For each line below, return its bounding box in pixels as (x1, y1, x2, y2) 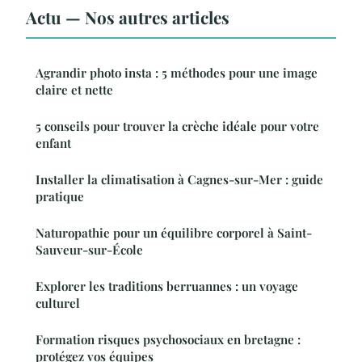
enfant (36, 134, 71, 151)
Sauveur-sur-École (36, 241, 143, 258)
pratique (36, 187, 84, 204)
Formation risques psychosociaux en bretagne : (36, 330, 301, 347)
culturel (36, 294, 80, 311)
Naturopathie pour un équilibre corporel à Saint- (36, 224, 312, 241)
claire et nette (36, 81, 113, 98)
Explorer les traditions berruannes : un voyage (36, 277, 298, 294)
